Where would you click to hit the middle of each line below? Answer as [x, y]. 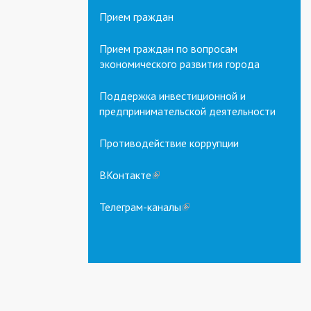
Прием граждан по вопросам [168, 48]
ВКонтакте [125, 175]
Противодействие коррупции [169, 143]
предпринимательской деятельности [187, 111]
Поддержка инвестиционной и [173, 95]
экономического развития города [179, 64]
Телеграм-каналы [140, 207]
